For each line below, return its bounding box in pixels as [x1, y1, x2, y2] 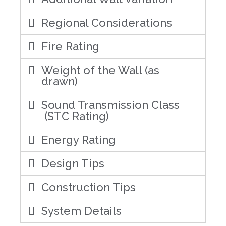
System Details [41, 204, 122, 217]
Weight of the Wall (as [41, 63, 160, 77]
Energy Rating [41, 133, 116, 146]
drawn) [41, 74, 78, 88]
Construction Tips [41, 180, 136, 194]
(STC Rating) [41, 109, 109, 123]
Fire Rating [41, 39, 100, 53]
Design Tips [41, 156, 105, 170]
